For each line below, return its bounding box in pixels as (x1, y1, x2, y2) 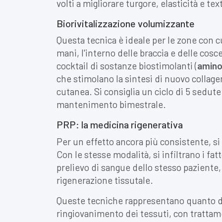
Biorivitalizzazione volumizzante (56, 17, 195, 29)
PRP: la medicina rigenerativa (56, 118, 183, 131)
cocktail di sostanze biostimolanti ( (56, 60, 197, 72)
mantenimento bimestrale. (56, 99, 166, 111)
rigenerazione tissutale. (56, 174, 153, 186)
